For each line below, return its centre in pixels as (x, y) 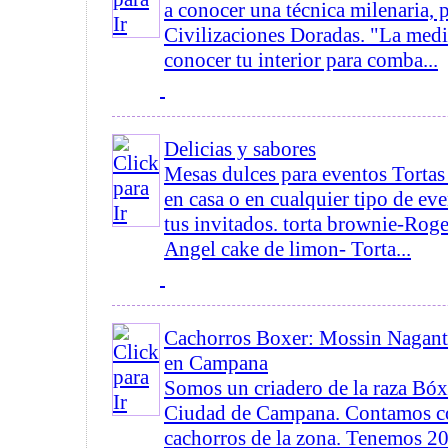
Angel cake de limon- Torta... (287, 249)
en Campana (216, 363)
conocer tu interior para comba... (301, 60)
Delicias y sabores (240, 149)
